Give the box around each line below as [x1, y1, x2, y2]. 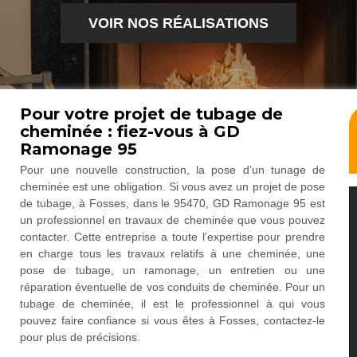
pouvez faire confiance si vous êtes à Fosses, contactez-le [19, 314, 326, 327]
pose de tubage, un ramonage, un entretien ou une [19, 264, 326, 277]
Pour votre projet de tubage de [19, 104, 283, 124]
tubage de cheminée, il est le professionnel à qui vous [19, 297, 326, 310]
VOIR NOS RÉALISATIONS [88, 15, 269, 31]
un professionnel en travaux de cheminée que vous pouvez [19, 214, 326, 226]
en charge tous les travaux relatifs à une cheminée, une [19, 247, 326, 260]
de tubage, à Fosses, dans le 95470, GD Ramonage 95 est [19, 197, 326, 210]
